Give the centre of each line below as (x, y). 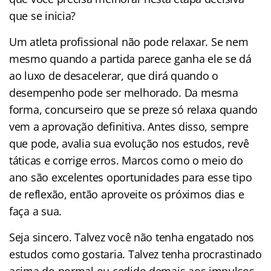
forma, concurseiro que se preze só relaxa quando (134, 109)
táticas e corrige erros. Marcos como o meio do (126, 160)
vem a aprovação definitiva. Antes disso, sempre (129, 126)
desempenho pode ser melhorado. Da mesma (124, 92)
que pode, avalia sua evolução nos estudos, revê (129, 143)
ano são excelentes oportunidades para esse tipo (131, 177)
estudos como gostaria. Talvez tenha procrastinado (135, 254)
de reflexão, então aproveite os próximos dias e (127, 194)
